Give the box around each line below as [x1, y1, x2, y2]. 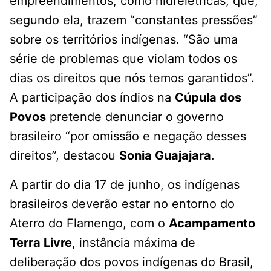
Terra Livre [10, 235, 72, 250]
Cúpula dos [175, 90, 241, 105]
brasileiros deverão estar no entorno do [10, 197, 235, 212]
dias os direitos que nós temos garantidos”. [10, 71, 255, 86]
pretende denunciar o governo [46, 109, 224, 125]
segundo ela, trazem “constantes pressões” [10, 13, 258, 28]
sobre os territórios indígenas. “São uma [10, 32, 238, 47]
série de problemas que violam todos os [10, 51, 237, 67]
